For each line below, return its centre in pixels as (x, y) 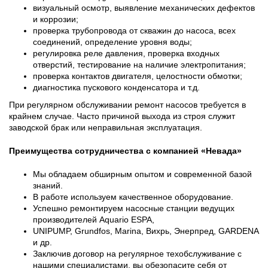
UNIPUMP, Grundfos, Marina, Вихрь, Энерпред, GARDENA (146, 231)
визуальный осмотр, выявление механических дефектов (144, 8)
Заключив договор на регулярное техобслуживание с (137, 254)
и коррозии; (56, 19)
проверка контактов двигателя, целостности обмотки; (138, 76)
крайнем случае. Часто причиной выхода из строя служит (122, 116)
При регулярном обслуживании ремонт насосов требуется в (127, 105)
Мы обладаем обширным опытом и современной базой (142, 174)
